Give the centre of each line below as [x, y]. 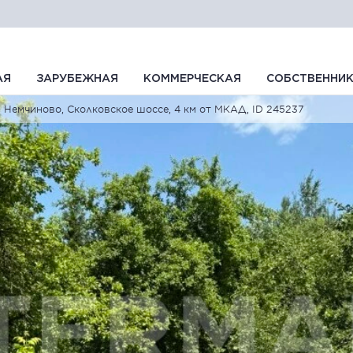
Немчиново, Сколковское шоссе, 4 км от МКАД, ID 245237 [154, 109]
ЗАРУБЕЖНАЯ [77, 79]
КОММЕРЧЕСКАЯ [192, 79]
